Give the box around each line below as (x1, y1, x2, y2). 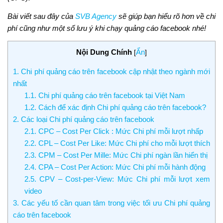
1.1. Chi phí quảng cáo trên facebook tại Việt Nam (24, 91, 185, 100)
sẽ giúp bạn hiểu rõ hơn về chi (116, 11, 216, 20)
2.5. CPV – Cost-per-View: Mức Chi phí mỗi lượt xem (24, 174, 210, 183)
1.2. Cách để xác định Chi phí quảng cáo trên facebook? (24, 103, 206, 111)
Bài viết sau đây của (7, 11, 75, 20)
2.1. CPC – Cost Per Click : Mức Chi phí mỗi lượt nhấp (24, 126, 203, 135)
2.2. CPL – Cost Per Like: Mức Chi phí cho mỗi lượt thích (24, 138, 210, 147)
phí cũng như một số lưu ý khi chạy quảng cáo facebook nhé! (7, 23, 208, 32)
